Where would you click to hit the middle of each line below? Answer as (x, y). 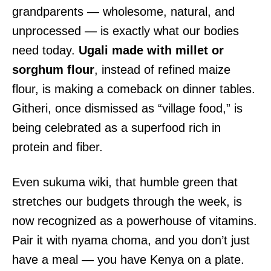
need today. (45, 51)
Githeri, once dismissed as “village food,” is (127, 109)
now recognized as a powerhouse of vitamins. (135, 221)
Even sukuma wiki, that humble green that (125, 182)
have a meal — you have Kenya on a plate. (128, 260)
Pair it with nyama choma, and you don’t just (131, 240)
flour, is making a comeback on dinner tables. (134, 89)
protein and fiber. (57, 147)
